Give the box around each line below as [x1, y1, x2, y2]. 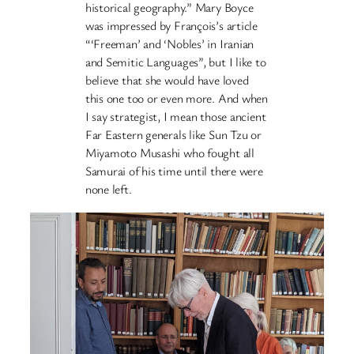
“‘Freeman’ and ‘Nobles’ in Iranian [85, 34, 254, 52]
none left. [85, 179, 132, 198]
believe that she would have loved [85, 70, 249, 88]
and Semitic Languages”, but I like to [85, 52, 266, 70]
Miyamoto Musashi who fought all [85, 143, 254, 161]
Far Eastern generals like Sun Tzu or [85, 125, 262, 143]
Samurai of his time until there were [85, 161, 263, 179]
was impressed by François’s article [85, 16, 258, 34]
